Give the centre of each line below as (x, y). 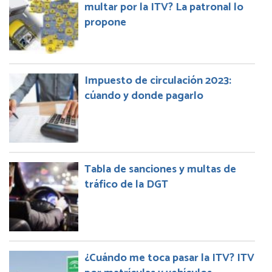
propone (105, 23)
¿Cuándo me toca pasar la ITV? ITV (169, 258)
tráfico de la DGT (126, 185)
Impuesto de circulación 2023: (158, 81)
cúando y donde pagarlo (144, 96)
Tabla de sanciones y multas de (160, 170)
